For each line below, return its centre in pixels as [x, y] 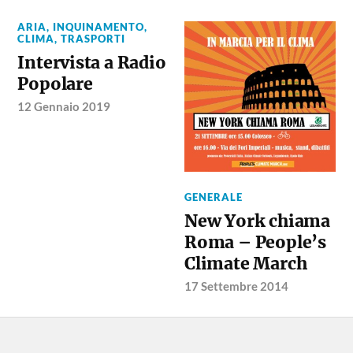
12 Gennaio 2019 [64, 106]
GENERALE [214, 197]
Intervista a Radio [92, 62]
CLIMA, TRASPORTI [72, 38]
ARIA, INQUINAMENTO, [83, 26]
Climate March [246, 264]
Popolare [55, 84]
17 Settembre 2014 [237, 286]
